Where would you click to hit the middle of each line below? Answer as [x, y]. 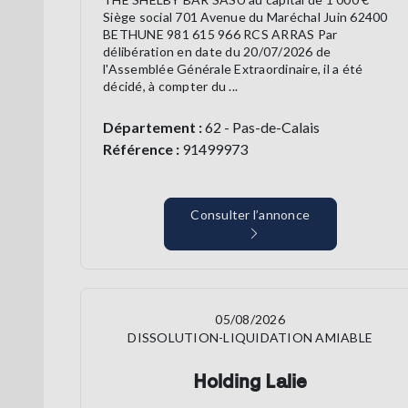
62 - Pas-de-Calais [261, 127]
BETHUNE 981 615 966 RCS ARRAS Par [220, 35]
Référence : [141, 149]
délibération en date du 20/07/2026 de [217, 52]
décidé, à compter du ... [170, 87]
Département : [153, 127]
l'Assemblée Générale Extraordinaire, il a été [233, 69]
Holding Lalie [250, 381]
